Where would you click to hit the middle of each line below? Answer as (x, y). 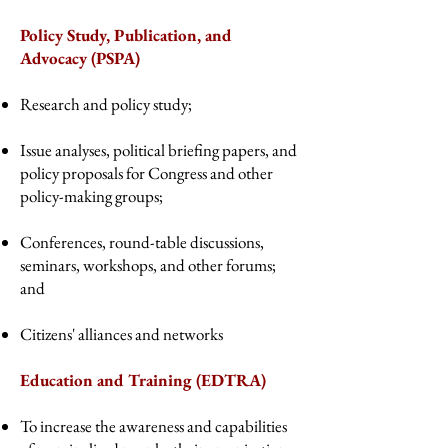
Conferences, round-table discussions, (142, 242)
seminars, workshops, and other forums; (148, 265)
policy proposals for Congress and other (146, 173)
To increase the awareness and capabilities (153, 426)
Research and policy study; (106, 104)
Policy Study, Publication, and (126, 35)
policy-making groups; (91, 196)
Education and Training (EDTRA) (143, 380)
